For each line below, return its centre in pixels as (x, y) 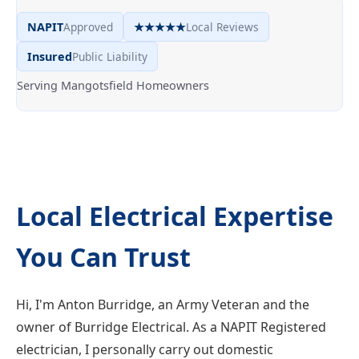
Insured (50, 56)
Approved (88, 27)
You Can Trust (103, 257)
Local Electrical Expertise (175, 216)
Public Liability (110, 56)
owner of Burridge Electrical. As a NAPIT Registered (171, 327)
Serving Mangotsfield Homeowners (113, 85)
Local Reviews (222, 27)
